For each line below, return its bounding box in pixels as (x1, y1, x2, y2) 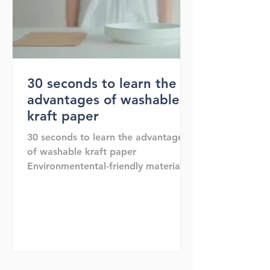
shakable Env (27, 189, 86, 201)
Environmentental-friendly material (27, 160, 183, 172)
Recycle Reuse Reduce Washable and (27, 175, 193, 186)
